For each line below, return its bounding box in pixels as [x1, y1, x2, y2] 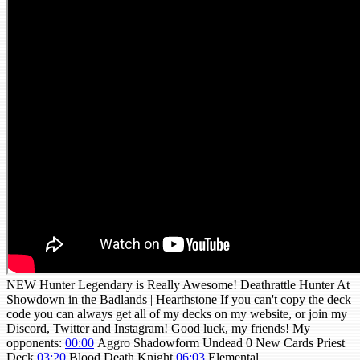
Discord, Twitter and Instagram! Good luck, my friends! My [6, 321, 310, 336]
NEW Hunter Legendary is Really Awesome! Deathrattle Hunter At [6, 278, 350, 292]
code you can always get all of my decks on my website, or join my [6, 307, 347, 321]
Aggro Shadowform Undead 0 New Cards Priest [94, 336, 345, 350]
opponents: [6, 336, 65, 350]
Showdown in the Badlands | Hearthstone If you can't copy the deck [6, 292, 351, 307]
